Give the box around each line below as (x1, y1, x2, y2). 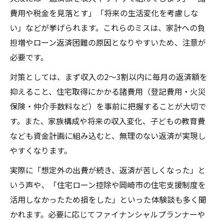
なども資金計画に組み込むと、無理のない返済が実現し (10, 130, 206, 142)
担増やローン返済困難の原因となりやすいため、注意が (10, 36, 206, 49)
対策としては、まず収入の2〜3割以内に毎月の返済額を (10, 71, 207, 83)
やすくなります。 (10, 144, 72, 157)
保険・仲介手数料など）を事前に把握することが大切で (10, 100, 206, 112)
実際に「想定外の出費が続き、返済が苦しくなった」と (10, 164, 206, 176)
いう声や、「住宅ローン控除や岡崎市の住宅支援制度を (10, 179, 206, 191)
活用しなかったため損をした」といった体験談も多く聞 (10, 193, 206, 206)
